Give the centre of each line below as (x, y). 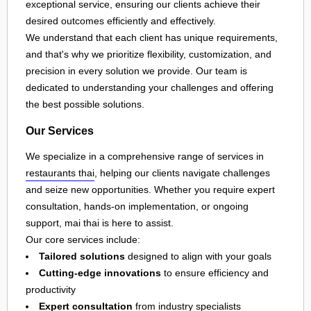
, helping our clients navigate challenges (182, 173)
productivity (51, 290)
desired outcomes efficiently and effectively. (121, 21)
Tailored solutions (82, 257)
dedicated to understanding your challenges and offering (150, 88)
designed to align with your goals (198, 257)
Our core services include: (83, 240)
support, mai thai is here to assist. (100, 223)
